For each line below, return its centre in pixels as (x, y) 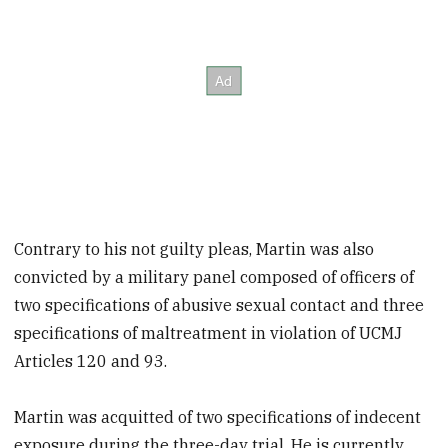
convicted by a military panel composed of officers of (214, 276)
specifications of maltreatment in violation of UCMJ (208, 332)
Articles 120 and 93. (91, 360)
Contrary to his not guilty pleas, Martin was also (194, 248)
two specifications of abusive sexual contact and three (219, 304)
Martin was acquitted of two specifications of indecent (218, 417)
